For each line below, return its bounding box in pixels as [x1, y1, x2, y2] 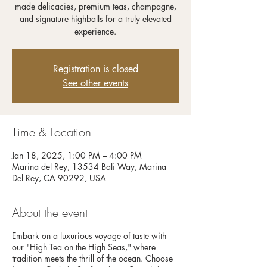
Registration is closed [52, 63, 138, 75]
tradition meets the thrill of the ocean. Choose [12, 253, 173, 264]
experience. [74, 26, 116, 37]
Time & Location [12, 124, 91, 140]
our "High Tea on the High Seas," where [12, 241, 156, 253]
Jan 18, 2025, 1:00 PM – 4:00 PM [12, 150, 142, 161]
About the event [12, 204, 88, 221]
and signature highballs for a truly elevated [19, 13, 172, 24]
